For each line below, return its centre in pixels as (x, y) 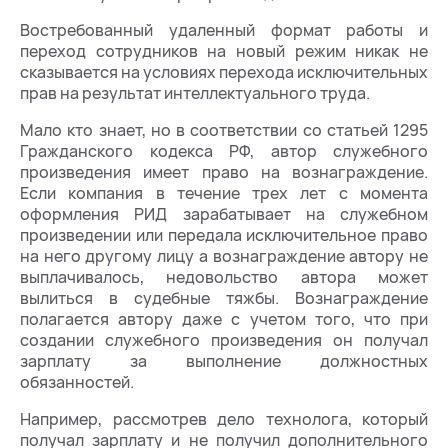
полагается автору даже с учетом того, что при (224, 318)
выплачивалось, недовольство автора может (224, 276)
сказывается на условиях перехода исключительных (224, 71)
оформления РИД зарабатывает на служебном (224, 213)
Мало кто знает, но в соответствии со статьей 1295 (224, 129)
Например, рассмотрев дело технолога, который (224, 418)
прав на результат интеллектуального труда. (195, 92)
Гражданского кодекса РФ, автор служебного (224, 150)
